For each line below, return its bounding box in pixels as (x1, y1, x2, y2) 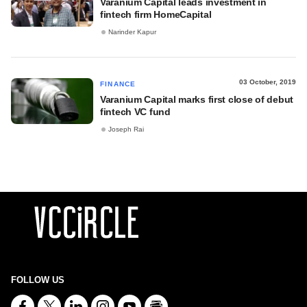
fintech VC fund (100, 106, 171, 117)
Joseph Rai (108, 125, 144, 134)
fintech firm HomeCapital (100, 9, 212, 20)
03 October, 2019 (239, 78, 296, 86)
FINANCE (100, 80, 136, 88)
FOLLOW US (11, 275, 64, 285)
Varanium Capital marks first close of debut (100, 94, 293, 105)
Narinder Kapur (108, 28, 156, 36)
